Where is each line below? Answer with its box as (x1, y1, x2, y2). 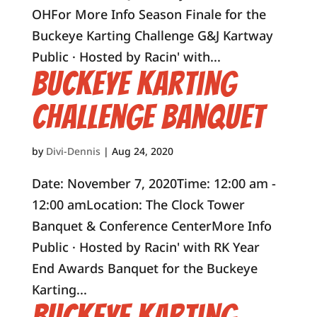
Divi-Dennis (45, 144, 100, 158)
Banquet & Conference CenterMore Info (31, 217, 272, 234)
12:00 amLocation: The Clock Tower (31, 196, 245, 213)
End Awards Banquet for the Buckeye (31, 260, 258, 277)
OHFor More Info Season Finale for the (31, 6, 266, 23)
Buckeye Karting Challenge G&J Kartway (31, 27, 273, 44)
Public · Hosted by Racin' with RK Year (31, 238, 260, 255)
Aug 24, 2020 (111, 144, 173, 158)
